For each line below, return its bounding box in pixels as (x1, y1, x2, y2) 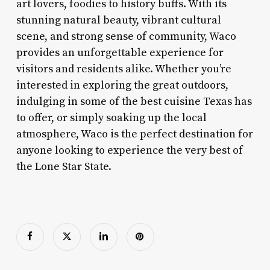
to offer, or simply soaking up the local (16, 110, 207, 125)
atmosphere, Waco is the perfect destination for (16, 127, 253, 141)
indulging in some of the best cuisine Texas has (16, 94, 252, 108)
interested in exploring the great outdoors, (16, 78, 228, 92)
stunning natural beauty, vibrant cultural (16, 13, 221, 27)
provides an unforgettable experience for (16, 45, 224, 60)
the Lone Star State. (16, 159, 111, 174)
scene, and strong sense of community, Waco (16, 29, 236, 43)
